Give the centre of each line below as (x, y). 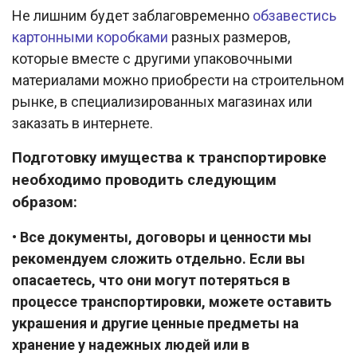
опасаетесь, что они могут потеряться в (151, 280)
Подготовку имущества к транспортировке (169, 158)
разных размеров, (229, 37)
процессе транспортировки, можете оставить (172, 302)
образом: (45, 203)
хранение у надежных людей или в (131, 345)
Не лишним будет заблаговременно (132, 16)
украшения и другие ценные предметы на (155, 324)
